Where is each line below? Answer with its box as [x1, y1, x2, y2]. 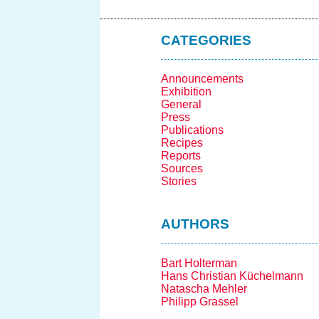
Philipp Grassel [160, 296, 239, 308]
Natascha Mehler [160, 283, 247, 296]
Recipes [160, 137, 203, 150]
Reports [160, 150, 201, 162]
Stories [160, 175, 197, 188]
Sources [160, 162, 203, 175]
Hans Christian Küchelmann [160, 270, 303, 283]
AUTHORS [160, 216, 229, 232]
